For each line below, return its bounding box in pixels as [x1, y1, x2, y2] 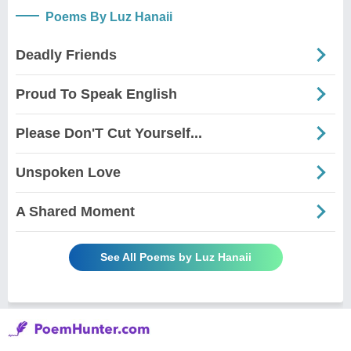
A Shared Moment [16, 203, 135, 219]
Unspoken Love [16, 164, 121, 180]
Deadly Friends [16, 46, 117, 63]
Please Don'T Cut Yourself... [16, 125, 202, 141]
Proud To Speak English [16, 85, 177, 102]
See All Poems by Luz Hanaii [100, 250, 251, 263]
